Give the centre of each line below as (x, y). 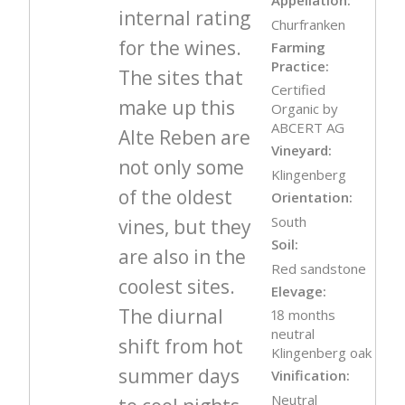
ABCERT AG (308, 128)
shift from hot (180, 347)
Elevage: (299, 291)
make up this (176, 108)
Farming (299, 47)
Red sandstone (319, 268)
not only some (181, 168)
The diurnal (170, 317)
